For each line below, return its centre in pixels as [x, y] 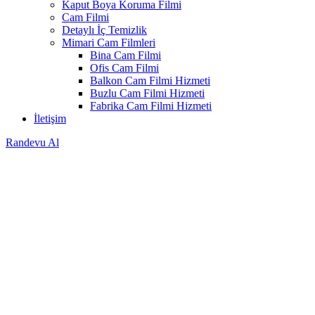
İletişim [50, 118]
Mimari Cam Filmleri [109, 42]
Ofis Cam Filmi [124, 67]
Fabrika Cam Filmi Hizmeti [151, 105]
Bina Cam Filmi [126, 55]
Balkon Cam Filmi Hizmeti [150, 80]
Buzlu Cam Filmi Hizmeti [147, 93]
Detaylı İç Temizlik [104, 30]
